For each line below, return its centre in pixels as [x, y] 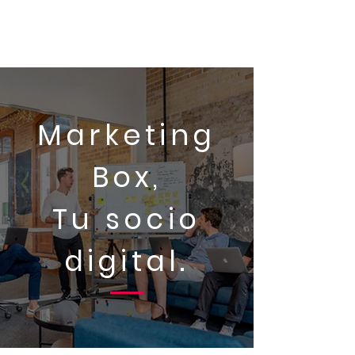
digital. [126, 261]
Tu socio [126, 219]
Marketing [126, 135]
